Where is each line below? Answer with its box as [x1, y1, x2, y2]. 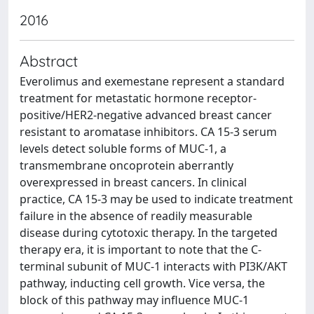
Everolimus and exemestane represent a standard [20, 73, 285, 89]
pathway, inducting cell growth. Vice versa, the [20, 275, 265, 291]
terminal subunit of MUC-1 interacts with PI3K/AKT [20, 258, 287, 274]
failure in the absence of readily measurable [20, 207, 252, 224]
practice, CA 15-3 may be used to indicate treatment [20, 191, 293, 207]
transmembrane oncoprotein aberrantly [20, 157, 233, 173]
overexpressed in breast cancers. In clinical [20, 174, 247, 190]
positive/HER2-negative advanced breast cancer [20, 107, 272, 123]
